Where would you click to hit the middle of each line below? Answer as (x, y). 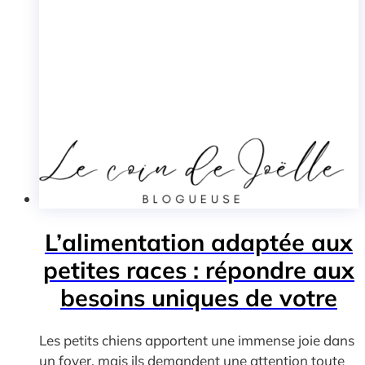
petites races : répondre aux (199, 269)
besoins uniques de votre (199, 297)
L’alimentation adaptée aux (199, 242)
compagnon (199, 325)
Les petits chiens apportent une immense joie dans (197, 341)
